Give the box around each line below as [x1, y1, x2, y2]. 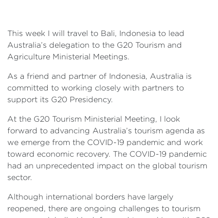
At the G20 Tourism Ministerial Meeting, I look [7, 115, 180, 123]
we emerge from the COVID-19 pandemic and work [7, 138, 203, 146]
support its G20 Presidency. [7, 95, 113, 104]
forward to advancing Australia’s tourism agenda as [7, 127, 205, 135]
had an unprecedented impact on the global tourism [7, 162, 207, 170]
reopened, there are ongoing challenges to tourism [7, 204, 200, 213]
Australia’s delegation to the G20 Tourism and [7, 41, 182, 49]
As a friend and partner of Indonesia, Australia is [7, 72, 192, 80]
